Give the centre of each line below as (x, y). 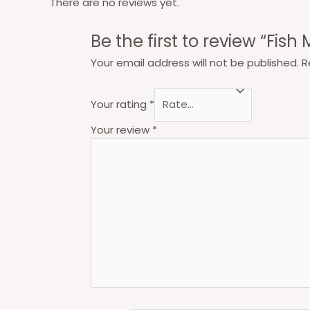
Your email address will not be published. (194, 63)
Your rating (120, 104)
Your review (121, 129)
